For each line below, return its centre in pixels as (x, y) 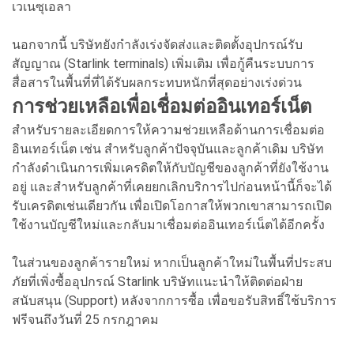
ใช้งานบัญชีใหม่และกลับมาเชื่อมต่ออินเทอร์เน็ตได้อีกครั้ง (168, 224)
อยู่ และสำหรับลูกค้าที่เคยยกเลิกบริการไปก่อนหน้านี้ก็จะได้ (172, 186)
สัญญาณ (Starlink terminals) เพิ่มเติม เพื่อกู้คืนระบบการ (163, 63)
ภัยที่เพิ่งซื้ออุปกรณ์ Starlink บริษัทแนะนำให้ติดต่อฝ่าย (157, 281)
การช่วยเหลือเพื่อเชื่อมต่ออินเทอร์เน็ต (162, 106)
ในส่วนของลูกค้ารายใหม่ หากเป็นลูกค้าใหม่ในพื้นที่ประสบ (172, 262)
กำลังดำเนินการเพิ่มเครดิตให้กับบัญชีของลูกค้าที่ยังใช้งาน (170, 168)
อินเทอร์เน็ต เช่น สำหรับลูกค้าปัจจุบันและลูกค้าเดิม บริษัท (168, 149)
